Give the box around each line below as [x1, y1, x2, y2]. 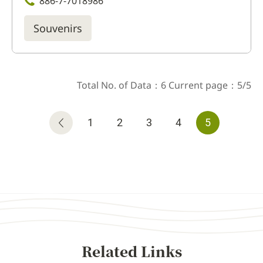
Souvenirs [33, 21, 82, 35]
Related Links [81, 240, 182, 261]
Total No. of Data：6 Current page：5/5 [77, 78, 251, 92]
